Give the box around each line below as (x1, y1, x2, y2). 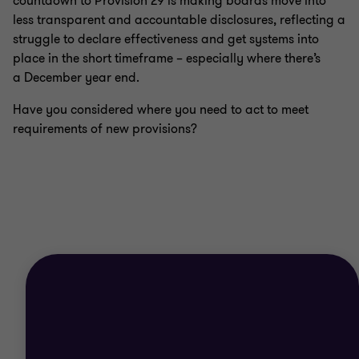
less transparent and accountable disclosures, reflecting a (13, 10, 345, 29)
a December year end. (13, 68, 139, 87)
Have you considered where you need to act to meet (13, 100, 309, 119)
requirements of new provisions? (13, 119, 197, 138)
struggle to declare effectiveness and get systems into (13, 30, 319, 48)
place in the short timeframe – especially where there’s (13, 49, 321, 67)
